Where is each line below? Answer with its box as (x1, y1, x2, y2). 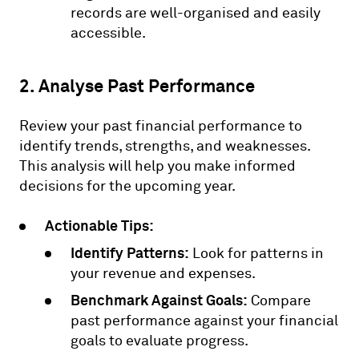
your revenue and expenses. (71, 264, 256, 283)
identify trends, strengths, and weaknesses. (19, 136, 310, 155)
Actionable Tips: (45, 216, 154, 235)
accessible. (71, 23, 146, 42)
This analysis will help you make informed (19, 156, 296, 175)
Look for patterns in (189, 244, 324, 263)
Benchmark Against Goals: (71, 290, 248, 309)
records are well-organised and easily (71, 3, 321, 22)
